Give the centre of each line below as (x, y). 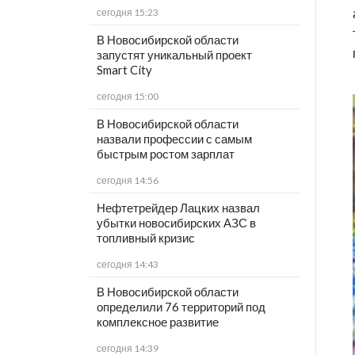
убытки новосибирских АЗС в (176, 223)
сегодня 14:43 (127, 265)
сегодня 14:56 (127, 181)
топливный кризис (145, 238)
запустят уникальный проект (174, 55)
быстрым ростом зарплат (165, 154)
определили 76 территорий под (181, 307)
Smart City (124, 70)
